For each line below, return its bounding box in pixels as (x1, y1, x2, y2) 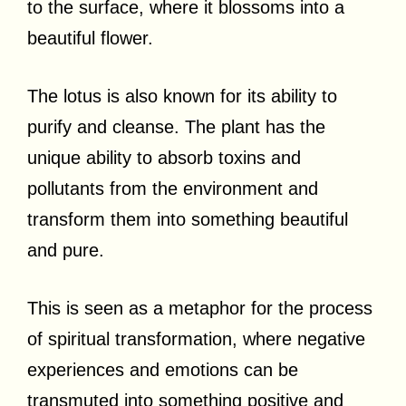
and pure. (27, 239, 110, 260)
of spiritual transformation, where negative (27, 328, 365, 349)
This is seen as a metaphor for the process (27, 297, 372, 318)
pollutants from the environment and (27, 178, 318, 198)
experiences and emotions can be (27, 359, 298, 380)
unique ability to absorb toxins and (27, 147, 301, 168)
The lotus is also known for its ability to (27, 85, 337, 106)
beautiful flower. (27, 27, 153, 48)
